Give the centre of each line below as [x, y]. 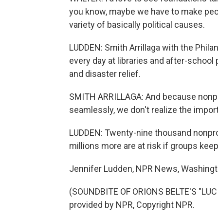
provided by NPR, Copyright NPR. [132, 205]
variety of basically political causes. [137, 25]
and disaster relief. [105, 74]
